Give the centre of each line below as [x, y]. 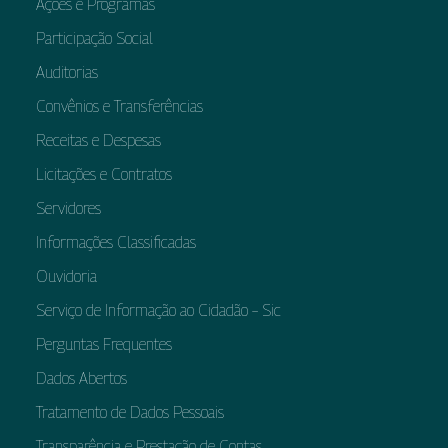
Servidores [68, 208]
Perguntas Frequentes [104, 344]
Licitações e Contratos [104, 174]
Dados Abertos [81, 378]
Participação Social [94, 38]
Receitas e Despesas [98, 140]
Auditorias [67, 72]
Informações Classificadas [116, 242]
